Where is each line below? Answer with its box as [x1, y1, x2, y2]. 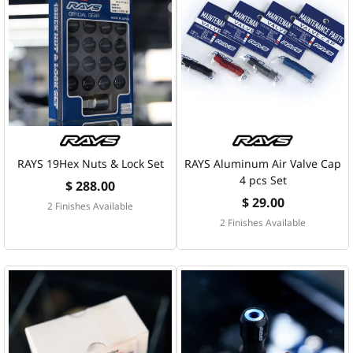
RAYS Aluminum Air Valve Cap [184, 155, 341, 171]
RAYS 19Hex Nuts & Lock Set [17, 155, 164, 171]
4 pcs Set [239, 172, 287, 188]
